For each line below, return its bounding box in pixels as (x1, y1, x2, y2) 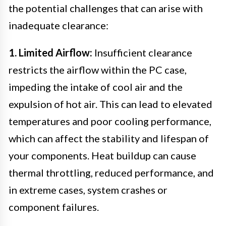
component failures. (9, 200, 99, 213)
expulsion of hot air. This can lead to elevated (9, 97, 212, 110)
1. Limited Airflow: (9, 46, 92, 59)
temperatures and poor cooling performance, (9, 115, 211, 127)
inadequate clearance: (9, 19, 108, 31)
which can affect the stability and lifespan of (9, 132, 209, 144)
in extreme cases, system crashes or (9, 183, 167, 196)
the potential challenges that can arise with (9, 2, 203, 14)
